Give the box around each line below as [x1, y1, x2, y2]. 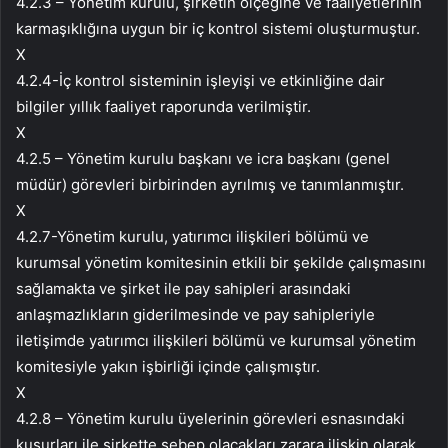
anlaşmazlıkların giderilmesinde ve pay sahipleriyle [16, 305, 375, 325]
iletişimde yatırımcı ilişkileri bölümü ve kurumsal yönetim [16, 331, 416, 351]
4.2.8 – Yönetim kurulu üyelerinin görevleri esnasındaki [16, 409, 405, 429]
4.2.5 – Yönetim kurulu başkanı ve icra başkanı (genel [16, 149, 390, 169]
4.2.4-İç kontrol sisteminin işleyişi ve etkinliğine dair [16, 71, 385, 91]
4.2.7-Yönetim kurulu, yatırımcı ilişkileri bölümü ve [16, 227, 369, 247]
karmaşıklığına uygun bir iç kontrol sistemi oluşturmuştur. [16, 19, 420, 39]
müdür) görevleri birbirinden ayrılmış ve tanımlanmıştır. [16, 175, 404, 195]
